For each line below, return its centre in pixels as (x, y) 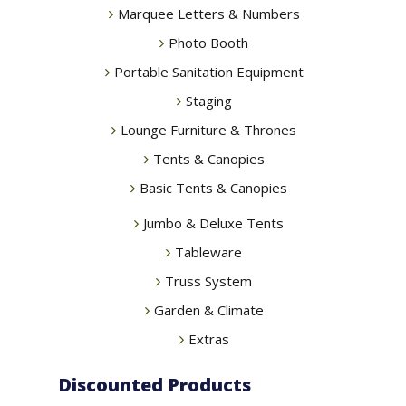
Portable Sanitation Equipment (208, 72)
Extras (208, 339)
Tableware (208, 252)
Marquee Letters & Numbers (208, 14)
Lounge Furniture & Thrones (208, 130)
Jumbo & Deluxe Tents (213, 223)
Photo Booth (208, 43)
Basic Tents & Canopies (213, 188)
